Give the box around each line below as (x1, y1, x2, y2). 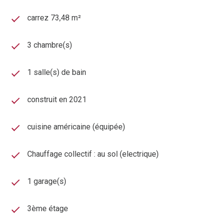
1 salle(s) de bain (27, 68, 86, 77)
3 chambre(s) (27, 40, 72, 50)
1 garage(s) (27, 177, 66, 186)
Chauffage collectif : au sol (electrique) (27, 149, 159, 159)
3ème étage (27, 204, 68, 214)
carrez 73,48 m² (27, 13, 81, 23)
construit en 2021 (27, 95, 87, 105)
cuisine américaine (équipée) (27, 122, 125, 132)
